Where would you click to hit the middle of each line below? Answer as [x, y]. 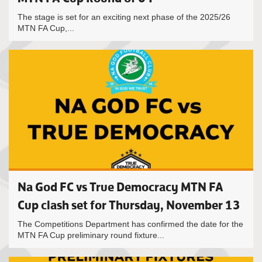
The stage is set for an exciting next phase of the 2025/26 [124, 17]
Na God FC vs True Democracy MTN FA [120, 187]
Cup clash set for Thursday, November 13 [129, 205]
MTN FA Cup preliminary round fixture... [91, 235]
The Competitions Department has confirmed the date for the [130, 224]
